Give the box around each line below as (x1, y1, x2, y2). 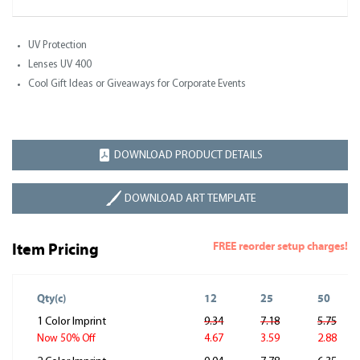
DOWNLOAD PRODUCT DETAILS (113, 149, 263, 162)
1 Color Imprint (37, 316, 106, 328)
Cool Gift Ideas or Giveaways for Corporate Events (28, 79, 246, 89)
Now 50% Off (37, 333, 96, 344)
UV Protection (28, 40, 87, 51)
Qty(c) (37, 292, 66, 305)
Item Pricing (12, 240, 99, 259)
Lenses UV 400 (28, 59, 92, 70)
